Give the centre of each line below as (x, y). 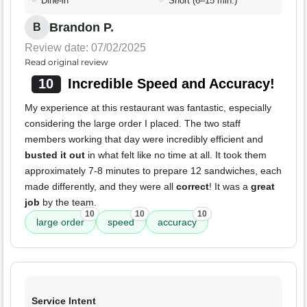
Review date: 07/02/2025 (85, 47)
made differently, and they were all (100, 186)
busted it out (55, 155)
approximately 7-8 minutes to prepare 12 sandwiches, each (153, 170)
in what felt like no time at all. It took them (176, 155)
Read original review (66, 62)
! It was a (230, 186)
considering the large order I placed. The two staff (133, 123)
